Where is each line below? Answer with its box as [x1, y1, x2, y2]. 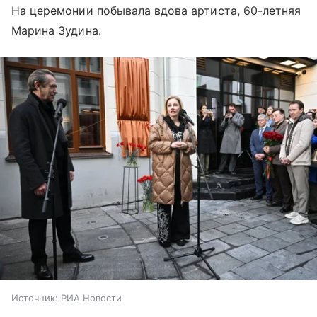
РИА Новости [61, 292, 122, 304]
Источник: [11, 292, 58, 304]
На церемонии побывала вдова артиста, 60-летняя [11, 4, 301, 18]
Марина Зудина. [11, 23, 101, 38]
